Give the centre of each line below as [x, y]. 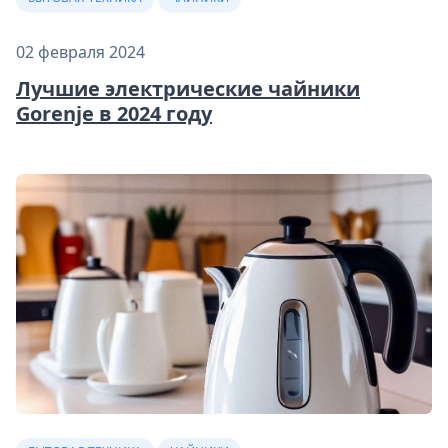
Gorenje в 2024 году [114, 113]
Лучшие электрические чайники [188, 88]
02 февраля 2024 [80, 51]
